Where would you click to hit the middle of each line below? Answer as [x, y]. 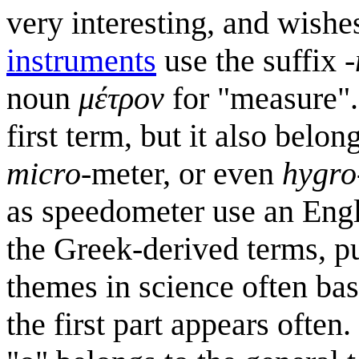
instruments [81, 60]
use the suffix [250, 60]
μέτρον [121, 98]
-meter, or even [182, 173]
